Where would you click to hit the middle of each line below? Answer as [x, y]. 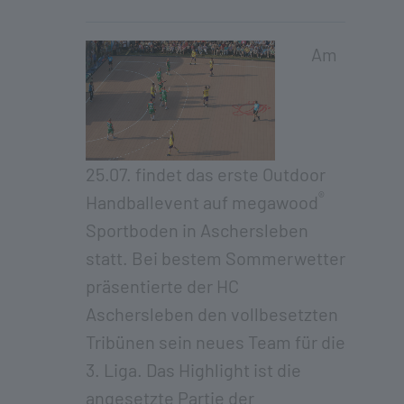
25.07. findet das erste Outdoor [206, 174]
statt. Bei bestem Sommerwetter [216, 257]
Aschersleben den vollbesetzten [212, 313]
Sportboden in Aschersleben [197, 230]
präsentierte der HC [162, 285]
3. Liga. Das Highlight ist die [193, 369]
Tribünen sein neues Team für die [216, 341]
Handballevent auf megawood [202, 202]
